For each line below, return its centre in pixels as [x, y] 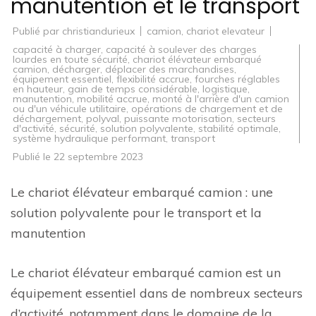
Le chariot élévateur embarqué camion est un [146, 273]
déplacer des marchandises [170, 69]
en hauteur [38, 89]
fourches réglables [237, 79]
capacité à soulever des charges [181, 49]
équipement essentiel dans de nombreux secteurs [157, 293]
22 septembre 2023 [98, 157]
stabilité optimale [238, 128]
